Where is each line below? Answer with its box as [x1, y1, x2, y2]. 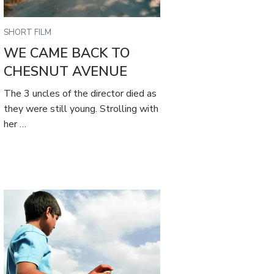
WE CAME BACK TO [4, 44, 131, 63]
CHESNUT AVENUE [4, 62, 128, 81]
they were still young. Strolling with [4, 102, 159, 116]
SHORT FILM [4, 27, 52, 39]
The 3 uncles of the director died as [4, 87, 157, 101]
